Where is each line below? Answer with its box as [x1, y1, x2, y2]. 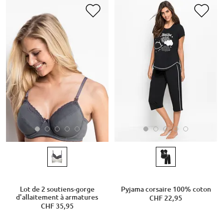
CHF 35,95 [40, 202, 74, 210]
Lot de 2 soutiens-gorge [19, 185, 95, 193]
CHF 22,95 [149, 194, 182, 202]
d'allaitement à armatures [16, 193, 99, 201]
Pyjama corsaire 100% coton [120, 185, 211, 193]
